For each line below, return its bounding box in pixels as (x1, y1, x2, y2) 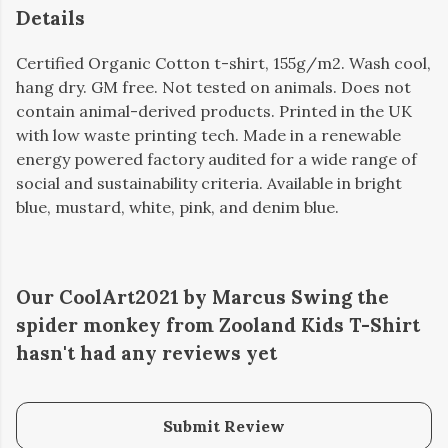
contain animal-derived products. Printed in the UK (16, 101, 412, 122)
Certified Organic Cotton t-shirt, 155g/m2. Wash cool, (16, 53, 431, 74)
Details (16, 6, 85, 30)
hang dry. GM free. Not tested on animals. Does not (16, 77, 411, 98)
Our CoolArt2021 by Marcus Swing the (16, 285, 389, 310)
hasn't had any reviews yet (16, 341, 277, 366)
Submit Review (163, 416, 285, 437)
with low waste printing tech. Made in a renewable (16, 125, 401, 146)
